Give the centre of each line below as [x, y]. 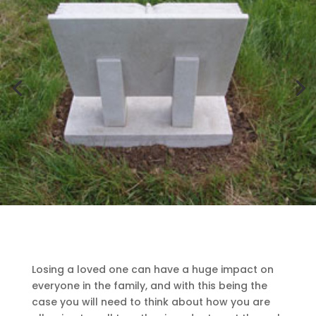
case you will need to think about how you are [151, 302]
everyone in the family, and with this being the [149, 286]
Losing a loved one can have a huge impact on [152, 270]
